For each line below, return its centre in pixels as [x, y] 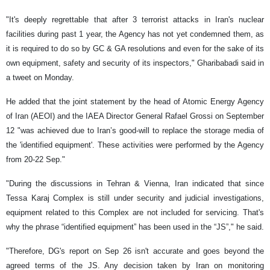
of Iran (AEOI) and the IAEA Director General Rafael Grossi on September [135, 116]
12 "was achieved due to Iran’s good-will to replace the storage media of [135, 131]
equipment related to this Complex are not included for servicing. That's [135, 213]
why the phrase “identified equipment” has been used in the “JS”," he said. [135, 227]
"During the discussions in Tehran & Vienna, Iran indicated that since [135, 184]
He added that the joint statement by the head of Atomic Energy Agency [135, 102]
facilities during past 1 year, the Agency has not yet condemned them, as [135, 34]
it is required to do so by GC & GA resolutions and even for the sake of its [135, 49]
